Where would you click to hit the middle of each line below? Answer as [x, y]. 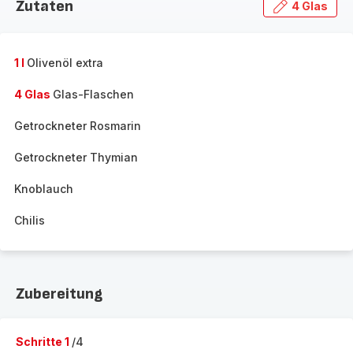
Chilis [30, 220]
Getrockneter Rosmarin [78, 126]
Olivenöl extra [65, 63]
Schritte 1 [44, 342]
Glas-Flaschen [93, 94]
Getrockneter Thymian [76, 157]
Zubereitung [59, 294]
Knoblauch [44, 189]
